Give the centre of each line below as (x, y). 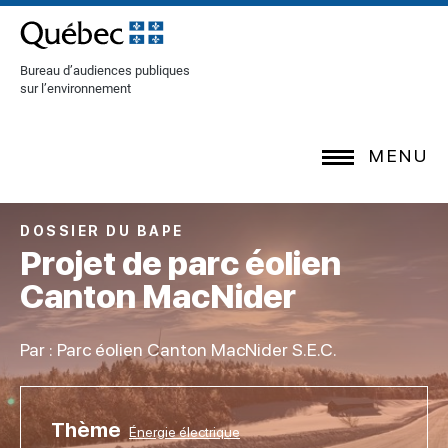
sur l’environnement (75, 88)
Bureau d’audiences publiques (105, 70)
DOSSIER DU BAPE (102, 231)
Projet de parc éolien (180, 263)
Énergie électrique (184, 432)
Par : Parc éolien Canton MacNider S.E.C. (178, 349)
